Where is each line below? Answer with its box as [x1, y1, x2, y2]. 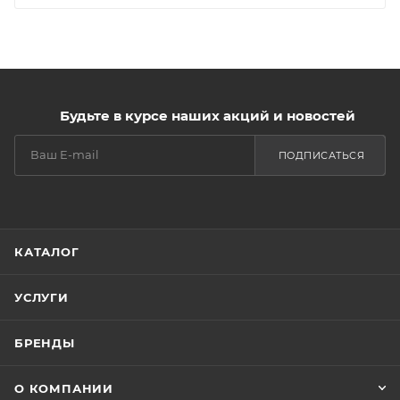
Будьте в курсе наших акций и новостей [59, 107, 355, 124]
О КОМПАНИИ [14, 381, 113, 396]
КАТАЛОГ [14, 245, 79, 259]
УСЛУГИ [14, 290, 69, 304]
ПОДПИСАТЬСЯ [278, 149, 364, 162]
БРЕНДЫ [14, 336, 75, 350]
